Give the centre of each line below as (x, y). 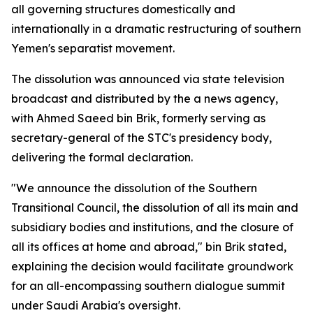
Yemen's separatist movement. (93, 48)
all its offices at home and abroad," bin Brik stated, (149, 247)
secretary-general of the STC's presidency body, (141, 138)
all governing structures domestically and (123, 9)
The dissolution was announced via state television (148, 79)
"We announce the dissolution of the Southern (134, 188)
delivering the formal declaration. (102, 157)
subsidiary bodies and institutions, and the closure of (152, 227)
